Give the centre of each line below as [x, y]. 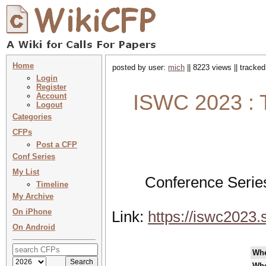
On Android [34, 227]
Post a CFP [57, 145]
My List [26, 172]
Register [51, 87]
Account [51, 96]
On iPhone [32, 212]
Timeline [52, 184]
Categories [32, 117]
